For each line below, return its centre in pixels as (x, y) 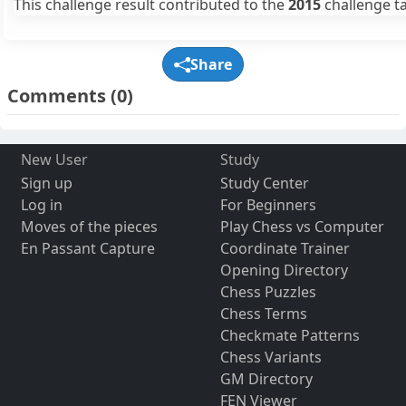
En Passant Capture (87, 249)
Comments (59, 96)
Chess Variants (271, 358)
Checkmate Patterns (290, 336)
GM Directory (266, 379)
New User (54, 160)
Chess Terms (263, 314)
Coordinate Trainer (285, 249)
